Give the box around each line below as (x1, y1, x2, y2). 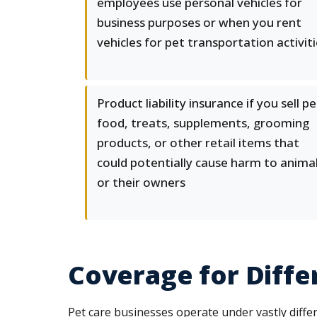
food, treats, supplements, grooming (97, 115, 309, 131)
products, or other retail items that (97, 134, 299, 151)
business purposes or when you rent (97, 14, 301, 30)
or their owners (97, 174, 185, 190)
